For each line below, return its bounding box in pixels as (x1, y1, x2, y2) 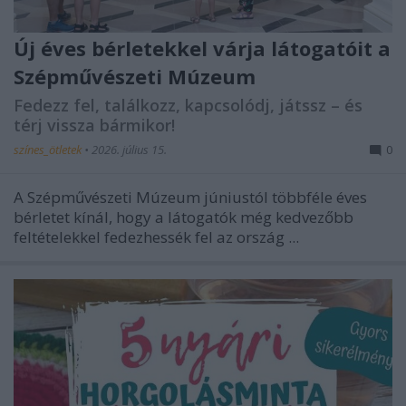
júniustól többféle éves (204, 187, 367, 208)
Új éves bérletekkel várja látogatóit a (14, 34, 391, 63)
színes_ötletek (14, 141, 84, 159)
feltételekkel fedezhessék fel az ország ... (14, 227, 299, 248)
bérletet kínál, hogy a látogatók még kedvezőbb (14, 207, 353, 228)
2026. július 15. (92, 141, 167, 159)
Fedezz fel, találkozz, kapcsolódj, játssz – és (14, 94, 362, 117)
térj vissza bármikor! (14, 114, 175, 137)
